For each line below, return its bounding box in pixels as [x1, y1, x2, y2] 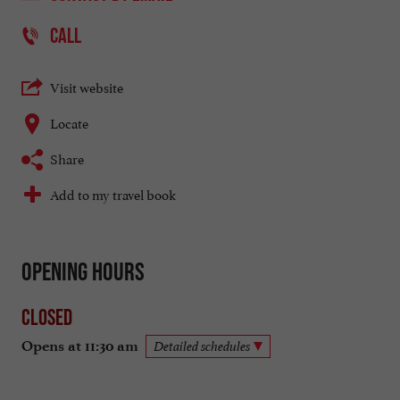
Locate [50, 112, 88, 133]
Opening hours [21, 257, 145, 287]
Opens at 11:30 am [21, 337, 138, 354]
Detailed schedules [154, 337, 250, 354]
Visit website [50, 76, 123, 97]
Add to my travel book [50, 183, 176, 204]
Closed [21, 304, 72, 329]
